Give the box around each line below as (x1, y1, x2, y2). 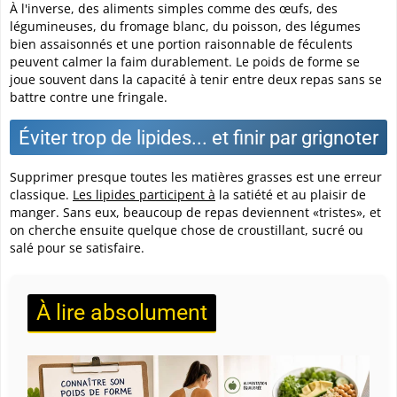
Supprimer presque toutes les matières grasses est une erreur (10, 167, 382, 185)
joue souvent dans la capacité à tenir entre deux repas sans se (10, 70, 382, 88)
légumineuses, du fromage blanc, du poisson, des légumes (10, 17, 361, 35)
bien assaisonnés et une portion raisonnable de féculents (10, 35, 353, 52)
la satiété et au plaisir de (215, 185, 366, 203)
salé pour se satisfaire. (10, 238, 144, 256)
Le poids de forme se (236, 52, 360, 70)
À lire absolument (36, 299, 207, 325)
